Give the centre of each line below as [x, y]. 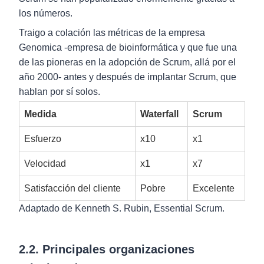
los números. [46, 13]
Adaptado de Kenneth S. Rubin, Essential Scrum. [122, 208]
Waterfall [159, 114]
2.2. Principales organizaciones [107, 249]
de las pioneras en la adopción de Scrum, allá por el [127, 62]
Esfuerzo [43, 139]
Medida [40, 114]
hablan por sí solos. [60, 92]
